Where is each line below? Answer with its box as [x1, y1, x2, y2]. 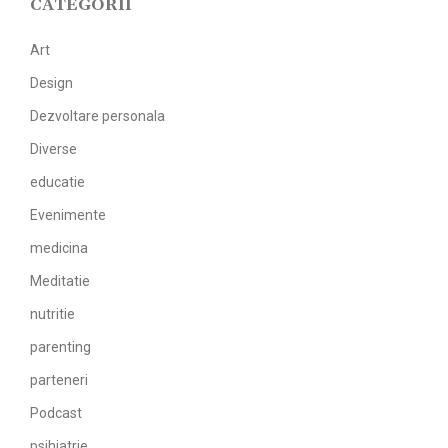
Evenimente [30, 207, 106, 223]
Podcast [30, 405, 82, 421]
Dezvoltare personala [30, 108, 165, 124]
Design [30, 75, 73, 91]
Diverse [30, 141, 77, 157]
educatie [30, 174, 85, 190]
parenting [30, 339, 91, 355]
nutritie [30, 306, 75, 322]
